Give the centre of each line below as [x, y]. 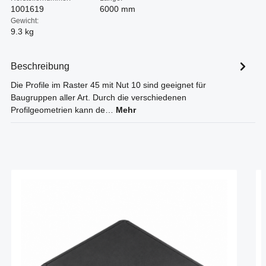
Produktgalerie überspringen [64, 175]
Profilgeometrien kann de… [63, 110]
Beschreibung [40, 66]
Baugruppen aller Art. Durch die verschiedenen [99, 98]
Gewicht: [25, 21]
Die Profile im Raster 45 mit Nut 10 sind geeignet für [108, 85]
